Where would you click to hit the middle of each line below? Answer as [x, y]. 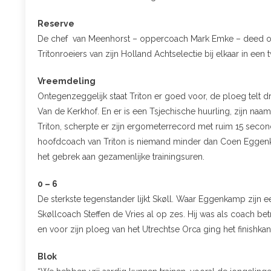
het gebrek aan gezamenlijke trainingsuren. [121, 156]
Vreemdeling [67, 81]
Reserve [56, 23]
